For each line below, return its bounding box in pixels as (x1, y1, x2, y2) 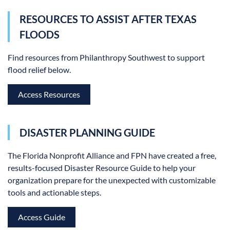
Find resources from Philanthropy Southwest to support (8, 52, 205, 63)
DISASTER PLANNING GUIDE (20, 126, 155, 139)
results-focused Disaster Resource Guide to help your (8, 162, 196, 172)
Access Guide (18, 212, 65, 222)
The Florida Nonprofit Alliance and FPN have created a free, (8, 150, 216, 160)
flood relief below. (8, 65, 71, 75)
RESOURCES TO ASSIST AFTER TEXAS (20, 13, 197, 26)
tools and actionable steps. (8, 187, 101, 197)
